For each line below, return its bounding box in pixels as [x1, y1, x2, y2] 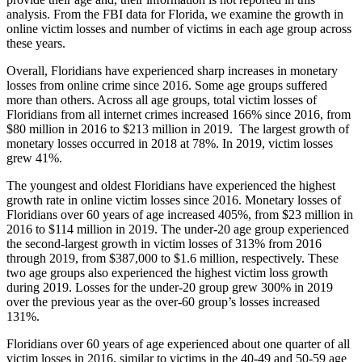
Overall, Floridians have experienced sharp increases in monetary [6, 63, 338, 78]
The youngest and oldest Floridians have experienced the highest [6, 178, 335, 192]
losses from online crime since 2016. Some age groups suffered [6, 78, 327, 92]
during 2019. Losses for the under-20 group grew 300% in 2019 [6, 280, 333, 294]
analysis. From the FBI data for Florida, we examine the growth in [6, 6, 343, 21]
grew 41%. [6, 150, 65, 165]
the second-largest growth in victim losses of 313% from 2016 [6, 236, 322, 250]
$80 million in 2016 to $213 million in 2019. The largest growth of [6, 121, 349, 136]
